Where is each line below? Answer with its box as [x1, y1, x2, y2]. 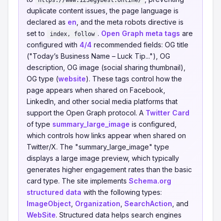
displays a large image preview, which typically [27, 154, 179, 162]
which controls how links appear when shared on [27, 131, 186, 140]
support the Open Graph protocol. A [27, 109, 146, 117]
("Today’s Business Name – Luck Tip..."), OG [27, 52, 170, 60]
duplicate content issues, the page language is [27, 6, 179, 15]
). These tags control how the [86, 74, 182, 83]
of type [27, 120, 52, 128]
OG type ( [27, 74, 58, 83]
